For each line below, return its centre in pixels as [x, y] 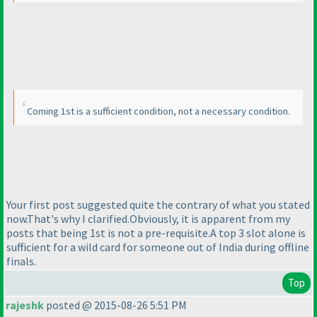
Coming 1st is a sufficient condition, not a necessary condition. [158, 111]
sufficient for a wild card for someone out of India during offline [158, 247]
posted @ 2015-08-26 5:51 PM [115, 305]
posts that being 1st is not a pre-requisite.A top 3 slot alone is [156, 232]
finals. [21, 261]
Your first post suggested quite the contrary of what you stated [158, 204]
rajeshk [25, 305]
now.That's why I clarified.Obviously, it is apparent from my [148, 218]
